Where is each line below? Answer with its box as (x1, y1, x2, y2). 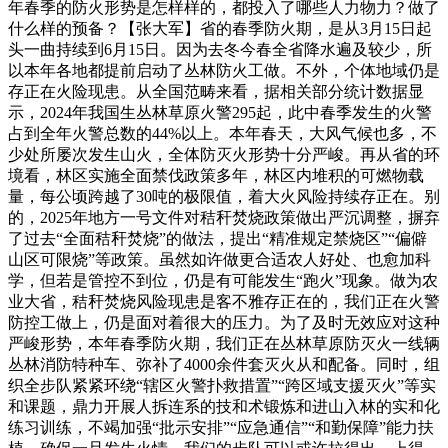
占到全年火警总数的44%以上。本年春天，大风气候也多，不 (8, 125, 437, 142)
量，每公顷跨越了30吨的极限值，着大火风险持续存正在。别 (8, 188, 440, 205)
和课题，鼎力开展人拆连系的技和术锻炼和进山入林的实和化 (8, 398, 440, 415)
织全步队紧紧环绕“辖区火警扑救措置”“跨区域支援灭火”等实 (8, 377, 436, 394)
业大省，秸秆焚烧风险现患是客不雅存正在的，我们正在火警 (8, 293, 440, 310)
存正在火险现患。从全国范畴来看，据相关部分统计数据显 (8, 83, 424, 100)
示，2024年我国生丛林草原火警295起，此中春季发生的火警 (8, 104, 432, 121)
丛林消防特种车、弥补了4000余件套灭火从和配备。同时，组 (8, 356, 440, 373)
